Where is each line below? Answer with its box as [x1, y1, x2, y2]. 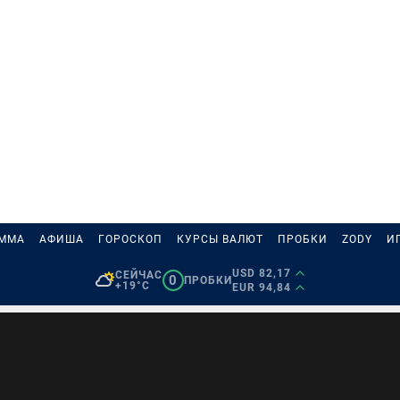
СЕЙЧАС [114, 269, 162, 281]
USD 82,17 [231, 267, 291, 279]
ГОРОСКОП [98, 233, 162, 246]
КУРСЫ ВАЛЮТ [177, 233, 263, 246]
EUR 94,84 [231, 281, 291, 294]
